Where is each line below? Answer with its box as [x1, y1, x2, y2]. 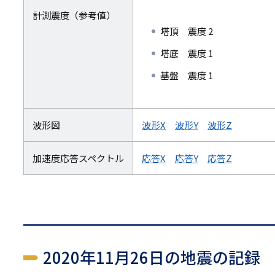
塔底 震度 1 [160, 47, 213, 60]
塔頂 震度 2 [160, 25, 213, 38]
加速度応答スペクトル [33, 152, 124, 165]
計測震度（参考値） [33, 9, 115, 22]
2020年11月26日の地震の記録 [43, 246, 260, 269]
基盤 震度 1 [160, 69, 213, 82]
